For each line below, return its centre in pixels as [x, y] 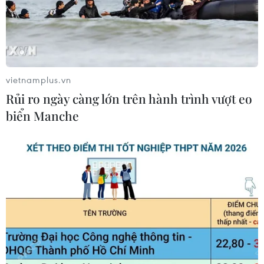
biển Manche [42, 116]
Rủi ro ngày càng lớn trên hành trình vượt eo [129, 99]
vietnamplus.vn [39, 80]
